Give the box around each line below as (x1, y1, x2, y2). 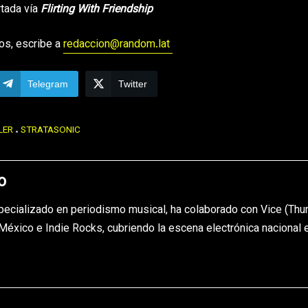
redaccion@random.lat (63, 36, 173, 54)
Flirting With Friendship (40, 1, 153, 19)
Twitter (118, 78, 147, 90)
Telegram (27, 78, 68, 90)
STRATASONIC (21, 123, 80, 138)
